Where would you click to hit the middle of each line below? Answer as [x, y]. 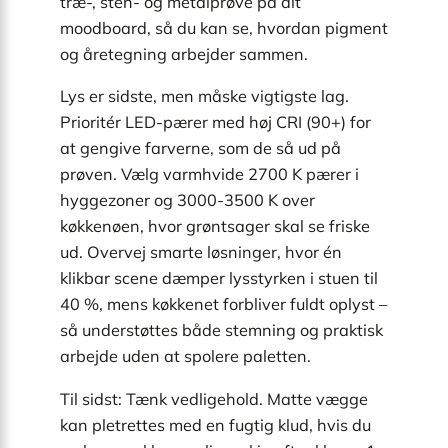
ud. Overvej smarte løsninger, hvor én [201, 252]
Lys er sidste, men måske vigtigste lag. [204, 96]
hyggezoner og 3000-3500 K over [187, 200]
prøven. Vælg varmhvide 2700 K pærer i [209, 174]
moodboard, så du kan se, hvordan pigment [224, 28]
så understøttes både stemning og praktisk [221, 330]
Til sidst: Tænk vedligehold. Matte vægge [214, 398]
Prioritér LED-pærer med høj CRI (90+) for [215, 122]
